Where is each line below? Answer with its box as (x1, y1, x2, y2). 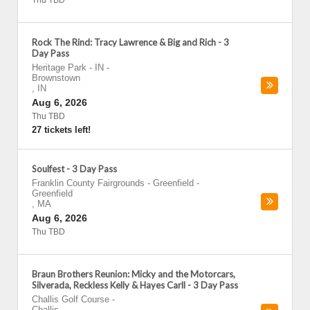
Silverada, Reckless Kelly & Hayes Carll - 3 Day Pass (32, 280, 238, 291)
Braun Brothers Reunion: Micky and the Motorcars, (32, 268, 235, 280)
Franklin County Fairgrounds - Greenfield (32, 178, 194, 188)
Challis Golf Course (32, 294, 109, 304)
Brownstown (32, 73, 80, 83)
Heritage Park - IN (32, 62, 104, 73)
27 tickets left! (32, 125, 91, 135)
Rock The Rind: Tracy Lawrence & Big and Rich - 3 (32, 37, 229, 48)
